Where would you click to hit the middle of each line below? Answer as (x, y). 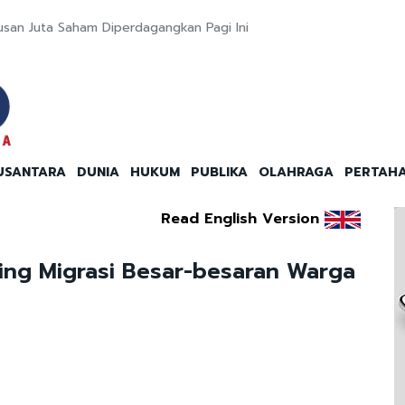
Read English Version (240, 219)
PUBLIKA (219, 173)
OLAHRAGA (296, 173)
